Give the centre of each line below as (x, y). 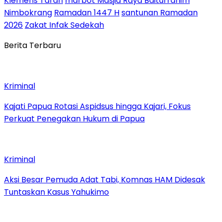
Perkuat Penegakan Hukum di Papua (74, 118)
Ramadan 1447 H (87, 12)
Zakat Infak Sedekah (64, 25)
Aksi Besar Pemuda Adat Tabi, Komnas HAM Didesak (105, 179)
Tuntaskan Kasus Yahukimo (56, 192)
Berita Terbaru (32, 45)
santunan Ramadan (160, 12)
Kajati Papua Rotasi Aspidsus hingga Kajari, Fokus (97, 106)
